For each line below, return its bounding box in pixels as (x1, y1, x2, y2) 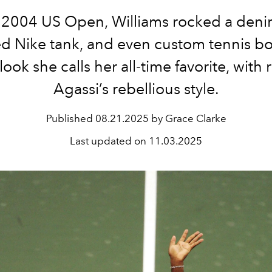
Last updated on (70, 135, 149, 147)
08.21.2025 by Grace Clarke (95, 112, 226, 124)
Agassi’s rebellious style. (53, 80, 219, 98)
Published (46, 112, 95, 124)
